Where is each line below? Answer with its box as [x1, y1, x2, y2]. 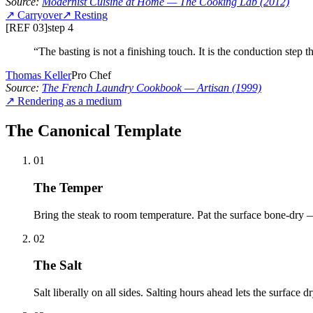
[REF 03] [6, 22, 48, 34]
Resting [74, 9, 108, 22]
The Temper [34, 180, 103, 195]
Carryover [17, 9, 62, 22]
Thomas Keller [6, 69, 71, 82]
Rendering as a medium [17, 95, 122, 108]
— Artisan [182, 82, 229, 94]
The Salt [34, 258, 82, 273]
